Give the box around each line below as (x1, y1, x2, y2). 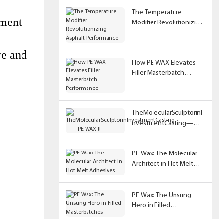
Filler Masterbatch (131, 69, 184, 77)
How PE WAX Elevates (131, 59, 196, 66)
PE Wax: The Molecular (131, 150, 197, 157)
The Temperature (131, 8, 182, 16)
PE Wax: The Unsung (131, 191, 191, 199)
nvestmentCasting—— (131, 119, 200, 127)
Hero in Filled (131, 201, 170, 209)
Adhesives (131, 170, 163, 178)
